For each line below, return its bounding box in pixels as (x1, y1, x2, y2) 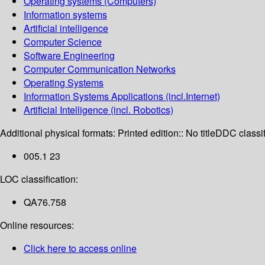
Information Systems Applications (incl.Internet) (24, 89, 220, 104)
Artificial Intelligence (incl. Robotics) (24, 103, 173, 117)
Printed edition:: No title (118, 126, 215, 140)
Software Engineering (24, 49, 115, 63)
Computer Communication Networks (24, 62, 176, 76)
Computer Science (24, 35, 102, 49)
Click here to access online (24, 241, 137, 256)
